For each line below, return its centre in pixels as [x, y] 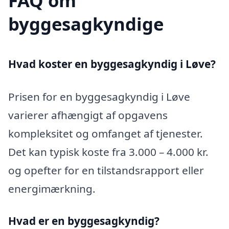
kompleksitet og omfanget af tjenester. [106, 133]
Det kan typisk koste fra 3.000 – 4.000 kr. [108, 152]
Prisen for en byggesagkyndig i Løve [99, 96]
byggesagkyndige [86, 24]
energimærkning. [52, 188]
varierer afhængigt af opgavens [88, 115]
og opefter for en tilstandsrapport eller [106, 170]
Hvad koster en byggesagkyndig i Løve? [112, 64]
